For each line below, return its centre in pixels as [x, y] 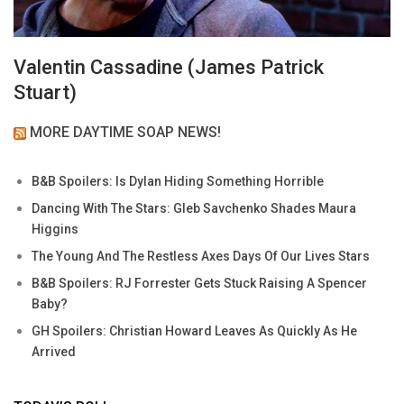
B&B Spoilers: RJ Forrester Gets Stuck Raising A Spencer [199, 284]
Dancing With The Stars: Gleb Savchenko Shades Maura [194, 209]
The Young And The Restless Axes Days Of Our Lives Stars [201, 257]
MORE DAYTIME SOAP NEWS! [125, 133]
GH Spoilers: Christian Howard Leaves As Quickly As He [194, 331]
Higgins [55, 230]
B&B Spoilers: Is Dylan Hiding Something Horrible [178, 182]
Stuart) [45, 93]
